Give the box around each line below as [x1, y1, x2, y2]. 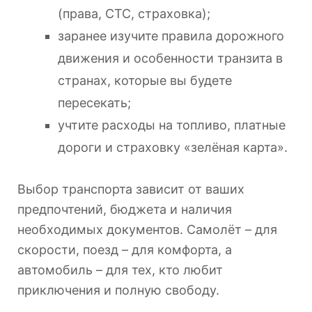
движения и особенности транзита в [58, 51, 283, 66]
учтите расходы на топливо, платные [58, 118, 286, 133]
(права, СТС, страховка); [58, 6, 210, 22]
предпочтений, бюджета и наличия [17, 202, 232, 217]
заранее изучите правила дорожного [58, 29, 284, 44]
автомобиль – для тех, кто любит [17, 263, 223, 278]
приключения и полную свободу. [17, 283, 219, 298]
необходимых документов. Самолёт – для [17, 222, 277, 237]
